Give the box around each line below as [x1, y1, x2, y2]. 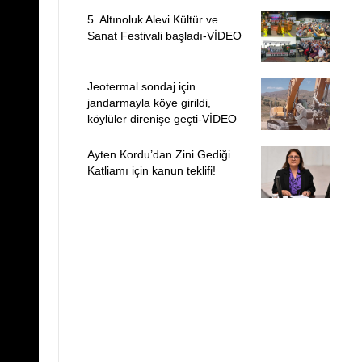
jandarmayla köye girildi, [86, 96, 211, 110]
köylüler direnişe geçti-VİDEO [86, 112, 237, 126]
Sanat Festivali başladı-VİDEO [86, 28, 242, 42]
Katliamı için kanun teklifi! [86, 163, 216, 177]
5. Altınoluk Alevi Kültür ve [86, 12, 218, 26]
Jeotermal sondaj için [86, 80, 196, 94]
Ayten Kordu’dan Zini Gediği [86, 147, 230, 161]
